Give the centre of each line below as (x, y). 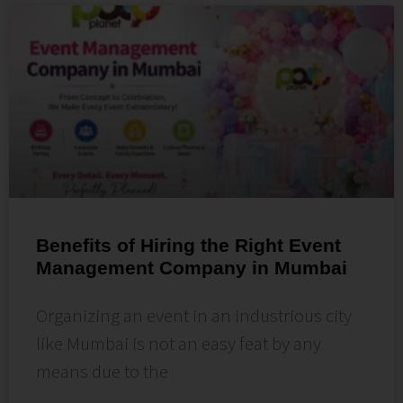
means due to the (102, 371)
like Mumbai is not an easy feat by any (179, 343)
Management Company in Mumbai (192, 267)
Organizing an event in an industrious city (194, 315)
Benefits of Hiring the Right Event (188, 245)
